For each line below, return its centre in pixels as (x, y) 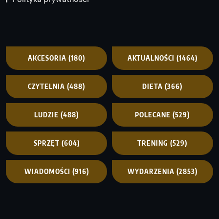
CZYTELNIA (47, 87)
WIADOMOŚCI (47, 172)
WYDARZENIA (151, 172)
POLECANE (153, 115)
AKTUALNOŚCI (151, 58)
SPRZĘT (46, 143)
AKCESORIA (47, 58)
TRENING (153, 143)
